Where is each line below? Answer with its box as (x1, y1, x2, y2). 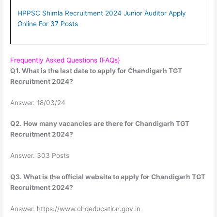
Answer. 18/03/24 (10, 98, 66, 107)
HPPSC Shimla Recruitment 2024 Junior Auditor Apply (17, 9, 186, 17)
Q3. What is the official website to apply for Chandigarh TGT (10, 173, 206, 181)
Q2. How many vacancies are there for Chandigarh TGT (10, 120, 190, 128)
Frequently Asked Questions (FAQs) (10, 56, 121, 64)
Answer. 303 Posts (10, 152, 70, 160)
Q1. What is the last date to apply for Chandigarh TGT (10, 66, 183, 75)
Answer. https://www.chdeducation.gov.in (10, 205, 141, 213)
